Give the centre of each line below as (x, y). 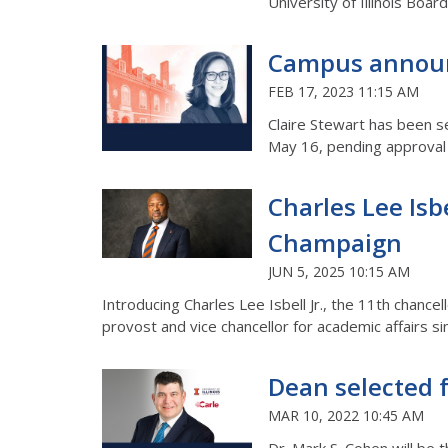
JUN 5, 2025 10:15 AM (339, 272)
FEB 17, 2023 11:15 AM (343, 91)
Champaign (335, 243)
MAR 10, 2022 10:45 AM (346, 416)
